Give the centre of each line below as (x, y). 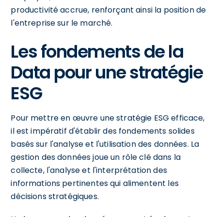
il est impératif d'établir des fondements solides (103, 131)
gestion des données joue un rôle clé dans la (96, 157)
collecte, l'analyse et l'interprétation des (89, 170)
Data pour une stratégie (107, 72)
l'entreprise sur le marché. (62, 23)
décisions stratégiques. (55, 196)
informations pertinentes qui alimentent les (95, 183)
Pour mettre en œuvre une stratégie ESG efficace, (108, 118)
